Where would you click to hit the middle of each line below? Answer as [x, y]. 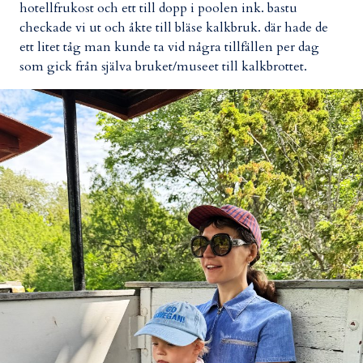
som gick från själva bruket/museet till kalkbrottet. [163, 66]
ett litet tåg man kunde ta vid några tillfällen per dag [169, 47]
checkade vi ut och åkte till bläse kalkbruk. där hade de [174, 27]
